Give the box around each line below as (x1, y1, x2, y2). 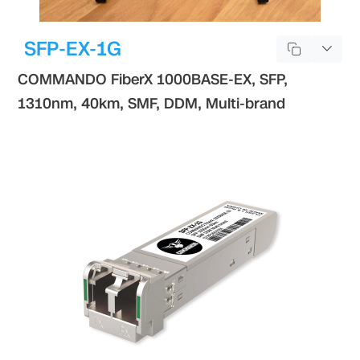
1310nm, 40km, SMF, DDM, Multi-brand (18, 93, 286, 113)
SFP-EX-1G (24, 35, 122, 63)
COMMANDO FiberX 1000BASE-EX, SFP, (18, 69, 288, 89)
